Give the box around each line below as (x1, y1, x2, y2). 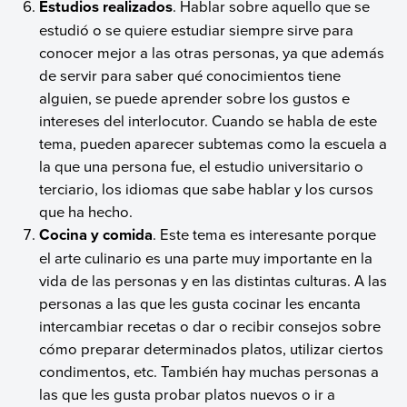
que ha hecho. (39, 200, 134, 222)
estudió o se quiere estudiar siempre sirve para (39, 18, 354, 40)
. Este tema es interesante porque (153, 223, 377, 244)
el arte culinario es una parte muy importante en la (39, 246, 373, 268)
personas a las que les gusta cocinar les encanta (39, 292, 362, 313)
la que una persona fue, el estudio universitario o (39, 154, 364, 176)
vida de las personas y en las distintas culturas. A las (39, 269, 388, 291)
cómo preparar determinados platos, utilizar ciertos (39, 337, 384, 359)
